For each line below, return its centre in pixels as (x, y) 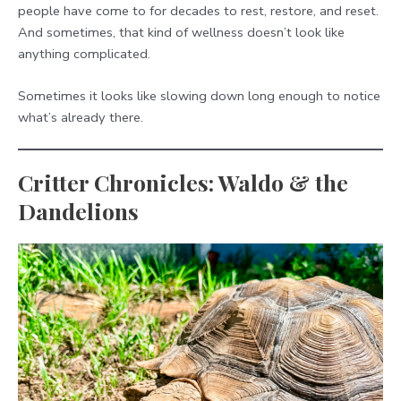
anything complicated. (84, 53)
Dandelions (78, 211)
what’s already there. (81, 118)
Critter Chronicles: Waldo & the (183, 183)
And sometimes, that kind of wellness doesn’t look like (181, 32)
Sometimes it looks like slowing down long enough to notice (199, 96)
